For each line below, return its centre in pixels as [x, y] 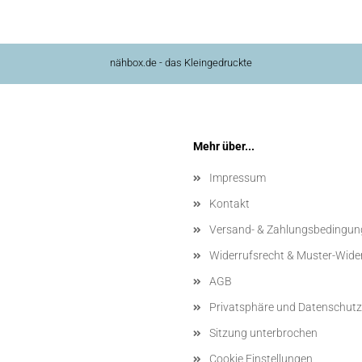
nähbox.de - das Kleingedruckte [181, 63]
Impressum [238, 178]
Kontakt [229, 204]
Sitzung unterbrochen [263, 333]
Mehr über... [224, 146]
